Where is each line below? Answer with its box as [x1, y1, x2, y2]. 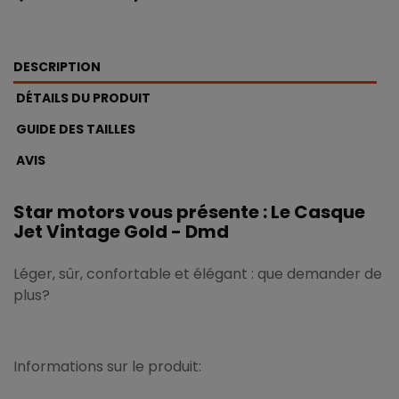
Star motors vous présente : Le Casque [13, 199, 365, 224]
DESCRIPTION [13, 57, 101, 76]
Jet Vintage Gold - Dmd [13, 218, 229, 244]
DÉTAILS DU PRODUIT [16, 88, 151, 107]
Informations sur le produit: [13, 355, 201, 377]
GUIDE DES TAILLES [16, 119, 136, 138]
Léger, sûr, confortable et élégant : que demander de [13, 263, 382, 284]
